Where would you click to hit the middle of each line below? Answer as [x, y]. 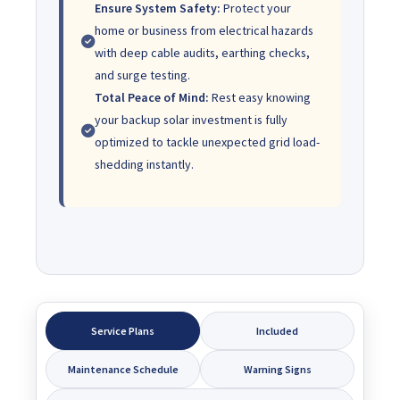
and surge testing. [142, 75]
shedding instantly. [144, 164]
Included [277, 330]
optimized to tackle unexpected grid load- [207, 142]
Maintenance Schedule [123, 369]
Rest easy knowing [260, 97]
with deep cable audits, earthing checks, [202, 52]
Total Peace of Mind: [152, 97]
